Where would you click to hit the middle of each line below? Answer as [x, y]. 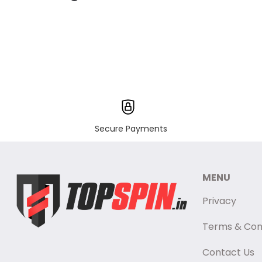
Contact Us [229, 252]
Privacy [220, 201]
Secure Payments [131, 129]
